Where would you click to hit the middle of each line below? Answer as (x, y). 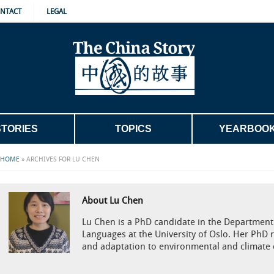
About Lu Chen (112, 201)
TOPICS (133, 129)
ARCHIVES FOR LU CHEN (63, 160)
